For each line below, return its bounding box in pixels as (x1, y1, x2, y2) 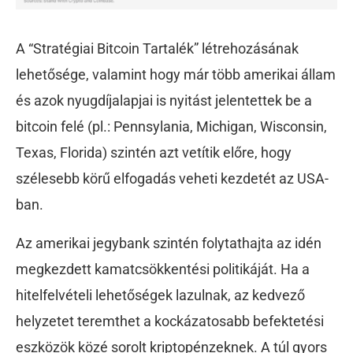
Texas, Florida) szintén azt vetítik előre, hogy (16, 144, 292, 162)
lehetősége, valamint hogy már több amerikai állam (16, 66, 336, 84)
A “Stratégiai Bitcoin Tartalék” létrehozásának (16, 40, 302, 58)
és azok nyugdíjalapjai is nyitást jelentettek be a (16, 92, 312, 110)
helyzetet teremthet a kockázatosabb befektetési (16, 313, 324, 330)
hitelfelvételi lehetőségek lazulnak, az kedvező (16, 287, 305, 304)
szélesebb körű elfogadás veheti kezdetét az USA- (16, 170, 329, 188)
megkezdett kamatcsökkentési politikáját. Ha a (16, 261, 310, 278)
